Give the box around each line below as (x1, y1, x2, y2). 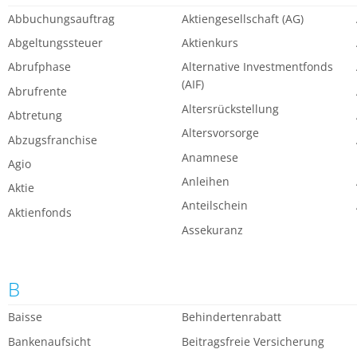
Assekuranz (182, 222, 244, 237)
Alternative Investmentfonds (182, 59, 334, 75)
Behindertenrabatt (182, 309, 282, 325)
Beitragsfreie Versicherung (182, 333, 325, 349)
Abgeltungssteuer (8, 34, 103, 50)
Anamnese (182, 149, 239, 165)
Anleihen (182, 173, 230, 189)
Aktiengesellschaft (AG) (182, 10, 304, 26)
